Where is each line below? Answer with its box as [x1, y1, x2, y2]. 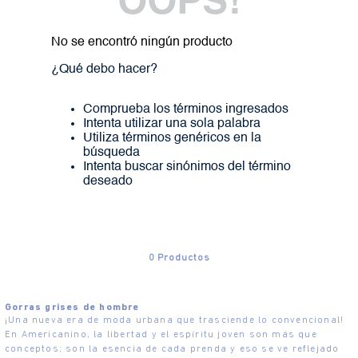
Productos [157, 253, 210, 263]
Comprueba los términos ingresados [83, 102, 288, 116]
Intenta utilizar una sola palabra [83, 117, 261, 130]
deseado [83, 174, 133, 188]
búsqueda [83, 145, 140, 159]
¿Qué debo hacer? [51, 62, 157, 76]
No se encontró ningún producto [51, 35, 233, 49]
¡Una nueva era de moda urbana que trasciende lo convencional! [5, 315, 344, 325]
